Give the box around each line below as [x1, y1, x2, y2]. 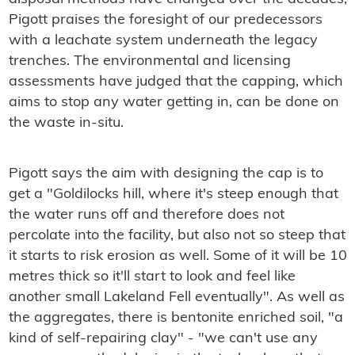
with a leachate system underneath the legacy [8, 33, 318, 49]
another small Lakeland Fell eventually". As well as [8, 290, 345, 306]
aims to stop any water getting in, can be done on [8, 95, 339, 111]
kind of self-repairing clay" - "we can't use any [8, 331, 318, 347]
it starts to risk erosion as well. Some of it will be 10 [8, 249, 347, 265]
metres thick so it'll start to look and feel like [8, 269, 296, 285]
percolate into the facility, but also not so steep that [8, 228, 345, 244]
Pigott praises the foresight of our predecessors [8, 13, 323, 29]
